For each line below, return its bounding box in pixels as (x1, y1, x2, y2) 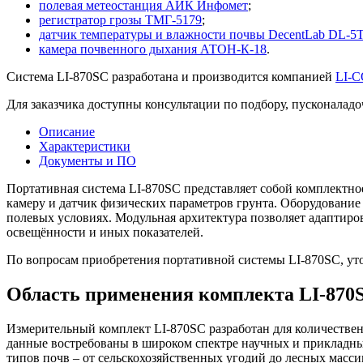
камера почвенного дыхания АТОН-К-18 (39, 41, 267, 56)
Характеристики (39, 139, 130, 153)
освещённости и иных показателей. (6, 224, 203, 239)
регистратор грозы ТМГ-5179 (39, 12, 202, 27)
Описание (39, 124, 95, 139)
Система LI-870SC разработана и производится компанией (6, 69, 335, 83)
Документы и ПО (39, 153, 136, 168)
